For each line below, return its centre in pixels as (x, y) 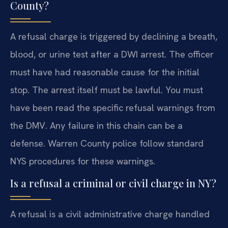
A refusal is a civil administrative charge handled (110, 214)
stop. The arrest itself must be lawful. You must (107, 90)
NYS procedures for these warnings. (83, 161)
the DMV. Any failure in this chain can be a (96, 125)
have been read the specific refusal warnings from (113, 107)
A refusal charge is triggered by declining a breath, (114, 36)
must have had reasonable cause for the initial (105, 72)
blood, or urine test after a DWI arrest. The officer (112, 54)
